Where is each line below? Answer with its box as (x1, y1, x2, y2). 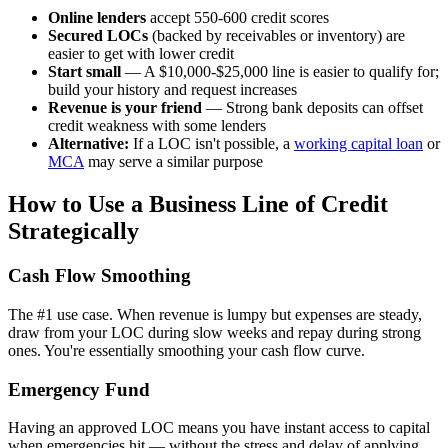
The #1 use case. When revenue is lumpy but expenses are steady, (8, 306, 422, 323)
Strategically (8, 218, 139, 245)
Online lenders (48, 9, 146, 27)
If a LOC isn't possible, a (129, 135, 294, 153)
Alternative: (48, 135, 129, 153)
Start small (48, 63, 121, 81)
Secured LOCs (48, 27, 148, 45)
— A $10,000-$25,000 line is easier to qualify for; (121, 63, 439, 81)
